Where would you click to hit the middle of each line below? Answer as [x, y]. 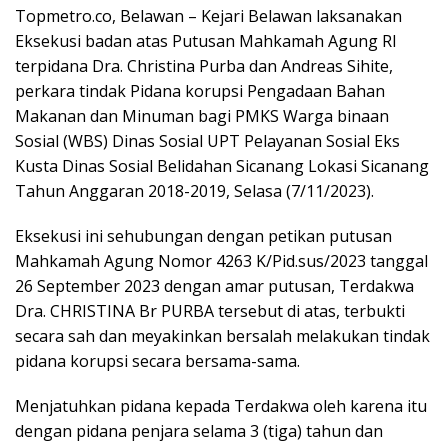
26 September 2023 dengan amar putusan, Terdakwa [214, 286]
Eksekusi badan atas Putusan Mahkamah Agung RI [206, 41]
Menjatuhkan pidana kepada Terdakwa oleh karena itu [221, 406]
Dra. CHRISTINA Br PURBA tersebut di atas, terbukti [210, 311]
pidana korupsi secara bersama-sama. [157, 361]
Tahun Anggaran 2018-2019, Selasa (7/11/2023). [194, 191]
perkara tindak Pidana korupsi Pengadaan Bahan [200, 91]
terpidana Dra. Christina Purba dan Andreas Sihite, [204, 66]
